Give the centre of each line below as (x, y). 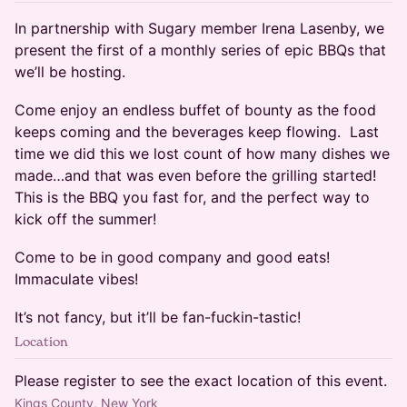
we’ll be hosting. (72, 72)
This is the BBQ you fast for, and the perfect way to (192, 197)
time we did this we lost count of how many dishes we (202, 154)
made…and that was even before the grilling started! (195, 175)
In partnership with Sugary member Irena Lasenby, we (199, 28)
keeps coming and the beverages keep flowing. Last (197, 132)
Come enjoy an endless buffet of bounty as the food (195, 110)
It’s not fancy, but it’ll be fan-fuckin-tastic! (158, 317)
